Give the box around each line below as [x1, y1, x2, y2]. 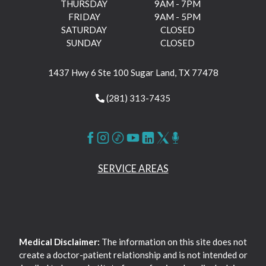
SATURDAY [61, 24, 107, 35]
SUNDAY [66, 37, 102, 48]
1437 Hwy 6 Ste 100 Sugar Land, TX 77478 [47, 67, 218, 78]
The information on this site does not [100, 236, 247, 248]
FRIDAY [68, 11, 100, 22]
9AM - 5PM [154, 11, 201, 22]
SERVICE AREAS [97, 163, 169, 175]
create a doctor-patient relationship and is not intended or [18, 249, 248, 261]
